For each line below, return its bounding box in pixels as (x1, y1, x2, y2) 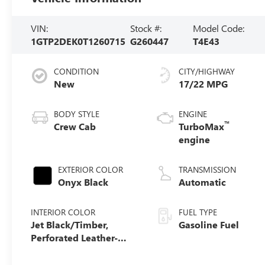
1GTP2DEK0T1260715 (31, 34, 126, 47)
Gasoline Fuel (179, 218, 240, 231)
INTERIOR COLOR (31, 206, 96, 218)
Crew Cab (54, 119, 96, 132)
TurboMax (179, 119, 225, 132)
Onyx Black (58, 175, 109, 188)
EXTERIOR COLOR (58, 163, 124, 175)
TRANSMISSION (179, 163, 237, 175)
